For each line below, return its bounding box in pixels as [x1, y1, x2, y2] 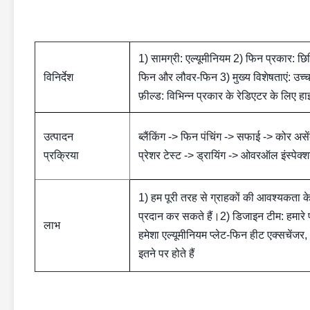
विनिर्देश [44, 71, 73, 83]
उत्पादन [44, 131, 73, 143]
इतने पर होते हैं [138, 248, 194, 259]
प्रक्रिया [44, 149, 79, 161]
